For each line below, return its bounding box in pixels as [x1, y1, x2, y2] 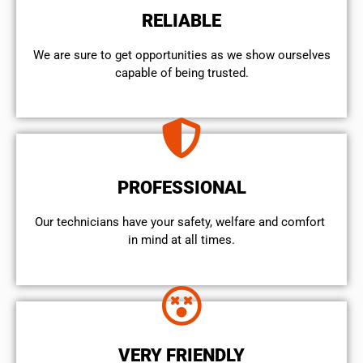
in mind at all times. [128, 233, 235, 248]
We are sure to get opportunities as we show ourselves [32, 47, 331, 62]
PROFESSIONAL [117, 177, 246, 199]
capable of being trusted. [114, 65, 249, 80]
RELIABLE [142, 10, 221, 31]
